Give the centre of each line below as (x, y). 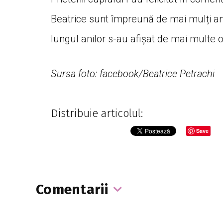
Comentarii (72, 189)
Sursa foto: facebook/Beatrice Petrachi (134, 74)
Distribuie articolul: (97, 113)
